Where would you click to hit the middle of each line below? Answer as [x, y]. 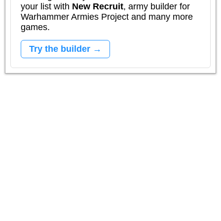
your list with [46, 6]
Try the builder [60, 49]
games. [35, 27]
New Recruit [98, 6]
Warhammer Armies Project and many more [107, 17]
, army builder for [157, 6]
